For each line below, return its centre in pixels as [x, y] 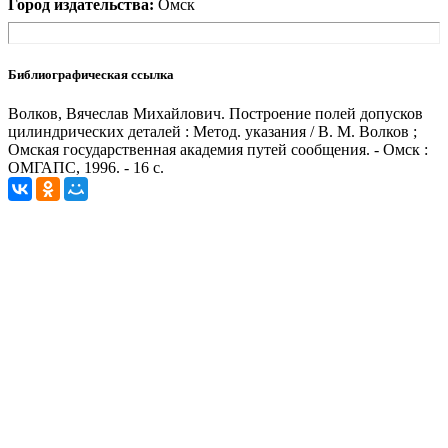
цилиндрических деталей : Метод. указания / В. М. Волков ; [212, 131]
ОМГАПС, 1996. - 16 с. [86, 167]
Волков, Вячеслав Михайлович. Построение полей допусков [215, 113]
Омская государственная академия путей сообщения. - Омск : [218, 149]
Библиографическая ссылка [91, 74]
